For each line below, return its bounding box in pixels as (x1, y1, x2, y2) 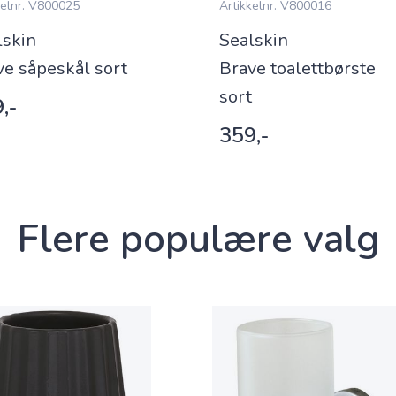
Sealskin (219, 28, 288, 52)
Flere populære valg (16, 213, 380, 266)
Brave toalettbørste (219, 57, 376, 80)
